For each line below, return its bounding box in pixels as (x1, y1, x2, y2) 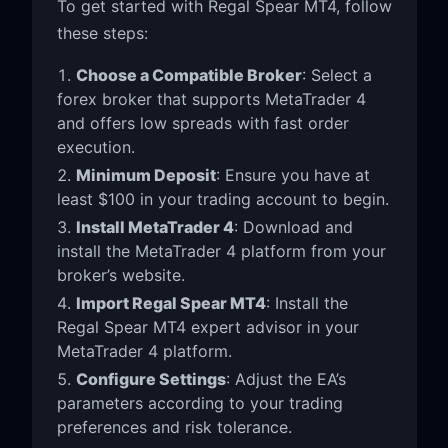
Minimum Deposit (75, 164, 216, 185)
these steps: (56, 22, 148, 43)
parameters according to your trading (56, 392, 343, 413)
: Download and (233, 216, 353, 237)
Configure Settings (75, 368, 226, 389)
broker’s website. (56, 264, 185, 285)
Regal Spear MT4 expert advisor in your (56, 316, 359, 337)
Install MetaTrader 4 (75, 216, 234, 237)
